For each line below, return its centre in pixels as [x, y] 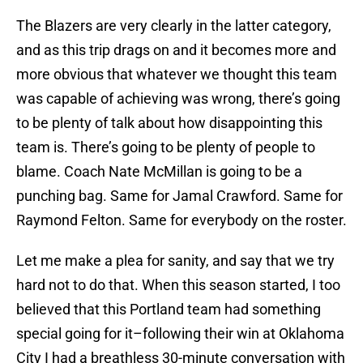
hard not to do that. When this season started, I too [178, 285]
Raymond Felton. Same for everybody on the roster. [181, 220]
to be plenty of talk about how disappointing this [169, 123]
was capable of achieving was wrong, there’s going [178, 99]
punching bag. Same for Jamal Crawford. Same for [179, 196]
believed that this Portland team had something [169, 310]
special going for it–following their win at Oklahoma [180, 334]
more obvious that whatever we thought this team [177, 75]
